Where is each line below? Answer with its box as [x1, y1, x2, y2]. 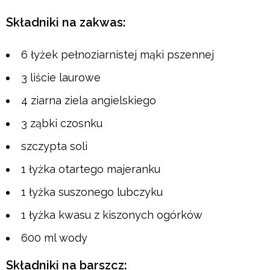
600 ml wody [21, 231, 87, 245]
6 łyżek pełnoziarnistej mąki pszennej [21, 48, 214, 61]
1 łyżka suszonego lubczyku [21, 186, 163, 199]
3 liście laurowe [21, 71, 101, 84]
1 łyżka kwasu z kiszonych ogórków [21, 209, 202, 222]
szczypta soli [21, 140, 87, 153]
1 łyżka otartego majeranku [21, 163, 160, 176]
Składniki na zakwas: [6, 15, 126, 30]
